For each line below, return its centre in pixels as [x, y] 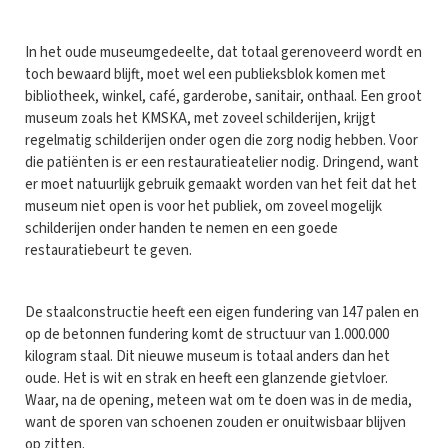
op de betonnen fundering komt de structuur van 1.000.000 [207, 335]
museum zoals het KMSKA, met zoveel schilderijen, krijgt [200, 119]
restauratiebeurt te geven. [108, 251]
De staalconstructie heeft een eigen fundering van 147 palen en [222, 313]
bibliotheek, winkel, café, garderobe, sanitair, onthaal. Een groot [223, 97]
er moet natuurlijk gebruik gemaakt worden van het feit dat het [221, 185]
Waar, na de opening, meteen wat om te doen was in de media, [218, 401]
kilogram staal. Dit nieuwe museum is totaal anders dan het [207, 357]
